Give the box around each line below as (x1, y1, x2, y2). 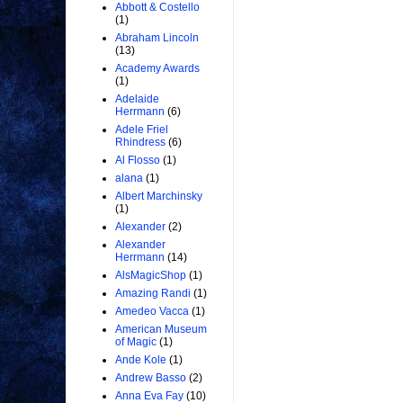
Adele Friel (115, 123, 168, 137)
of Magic (115, 336, 157, 349)
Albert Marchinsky (115, 190, 202, 203)
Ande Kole (115, 354, 166, 367)
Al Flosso (115, 154, 160, 167)
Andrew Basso (115, 372, 186, 385)
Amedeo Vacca (115, 305, 189, 318)
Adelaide (115, 93, 159, 106)
